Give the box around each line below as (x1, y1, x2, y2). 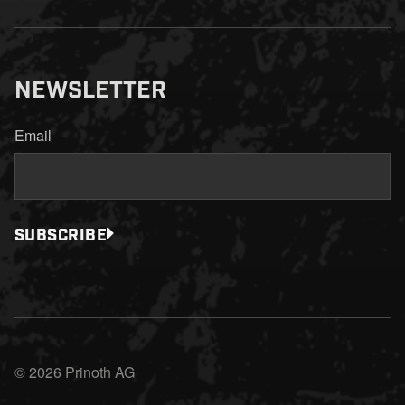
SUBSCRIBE (14, 223, 108, 243)
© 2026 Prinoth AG (14, 362, 135, 382)
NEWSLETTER (14, 73, 166, 101)
